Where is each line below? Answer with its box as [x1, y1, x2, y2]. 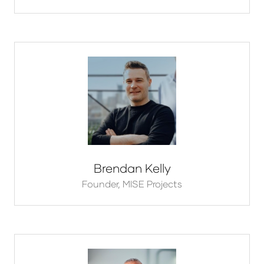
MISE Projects [123, 178, 182, 190]
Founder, [82, 178, 123, 190]
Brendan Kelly [93, 161, 171, 176]
